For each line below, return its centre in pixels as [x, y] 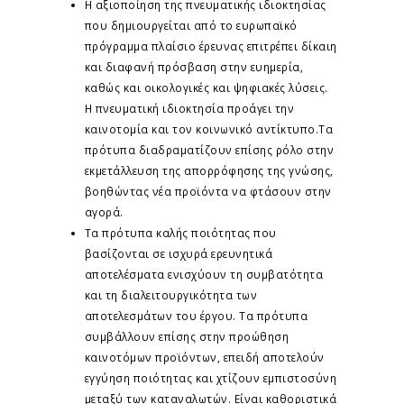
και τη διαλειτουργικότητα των [170, 294]
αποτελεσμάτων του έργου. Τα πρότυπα [196, 315]
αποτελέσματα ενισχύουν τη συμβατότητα [203, 274]
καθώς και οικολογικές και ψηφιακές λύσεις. [206, 87]
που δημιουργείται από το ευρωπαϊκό [191, 25]
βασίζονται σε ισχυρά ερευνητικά [178, 253]
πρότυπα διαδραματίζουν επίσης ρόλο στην [209, 149]
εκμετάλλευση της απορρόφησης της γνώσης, [209, 170]
